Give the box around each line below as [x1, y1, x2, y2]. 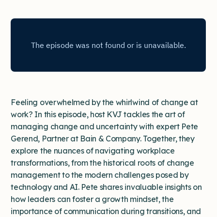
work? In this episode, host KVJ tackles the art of [11, 109, 185, 119]
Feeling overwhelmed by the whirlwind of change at [11, 97, 198, 107]
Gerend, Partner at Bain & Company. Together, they [11, 134, 195, 143]
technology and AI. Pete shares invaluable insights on [11, 182, 202, 192]
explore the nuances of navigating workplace [11, 146, 175, 155]
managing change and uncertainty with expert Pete [11, 122, 199, 131]
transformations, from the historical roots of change [11, 158, 194, 168]
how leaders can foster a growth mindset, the [11, 194, 174, 204]
